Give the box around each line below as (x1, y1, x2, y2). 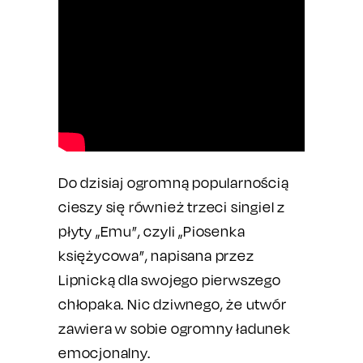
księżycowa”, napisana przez (58, 247, 254, 264)
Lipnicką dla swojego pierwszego (58, 271, 281, 288)
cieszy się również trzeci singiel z (58, 199, 286, 216)
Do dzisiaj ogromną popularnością (58, 174, 289, 191)
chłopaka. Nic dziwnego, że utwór (58, 296, 287, 313)
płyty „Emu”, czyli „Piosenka (58, 223, 246, 240)
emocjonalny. (58, 344, 151, 361)
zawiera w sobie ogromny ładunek (58, 320, 291, 337)
